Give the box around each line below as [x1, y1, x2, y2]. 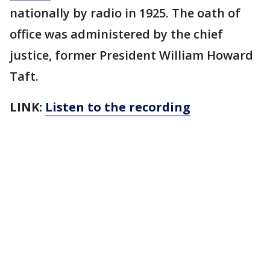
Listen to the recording [45, 99, 190, 115]
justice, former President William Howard [10, 47, 253, 63]
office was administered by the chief [10, 26, 223, 42]
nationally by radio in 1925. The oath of [10, 5, 240, 21]
